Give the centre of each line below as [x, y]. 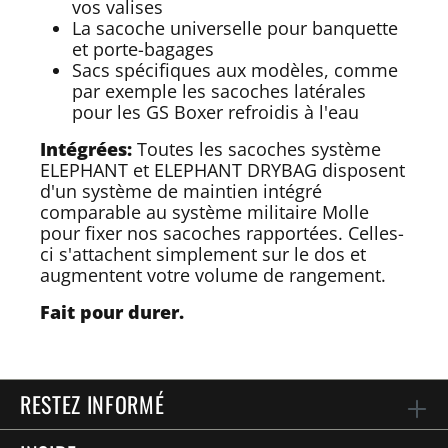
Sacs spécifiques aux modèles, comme [235, 69]
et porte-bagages [143, 48]
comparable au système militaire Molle [204, 211]
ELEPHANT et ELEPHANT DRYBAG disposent [222, 169]
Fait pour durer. [112, 311]
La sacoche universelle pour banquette [235, 27]
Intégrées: [86, 148]
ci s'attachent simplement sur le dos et [203, 253]
